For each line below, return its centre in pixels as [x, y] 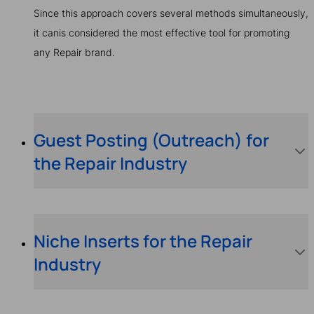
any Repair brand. [74, 53]
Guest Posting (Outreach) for [151, 139]
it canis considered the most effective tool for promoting [162, 33]
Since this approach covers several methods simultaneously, [171, 13]
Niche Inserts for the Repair [143, 241]
